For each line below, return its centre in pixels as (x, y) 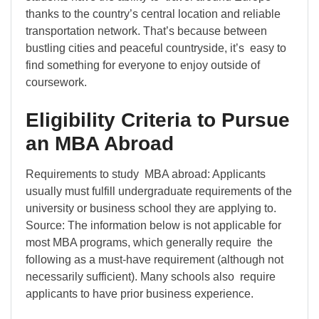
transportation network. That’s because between (146, 31)
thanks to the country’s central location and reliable (153, 14)
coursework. (56, 83)
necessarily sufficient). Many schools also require (151, 277)
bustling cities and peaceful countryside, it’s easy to (156, 48)
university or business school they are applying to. (151, 209)
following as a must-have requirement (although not (155, 260)
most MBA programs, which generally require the (149, 243)
